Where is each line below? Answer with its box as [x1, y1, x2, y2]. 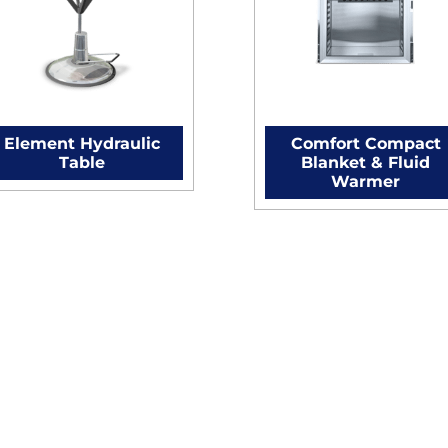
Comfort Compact [290, 134, 441, 154]
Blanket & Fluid [301, 153, 431, 173]
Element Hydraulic [4, 134, 161, 154]
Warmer [331, 172, 401, 192]
